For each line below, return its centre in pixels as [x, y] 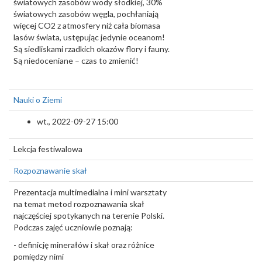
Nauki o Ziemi [38, 100]
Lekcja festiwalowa [48, 149]
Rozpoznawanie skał [50, 170]
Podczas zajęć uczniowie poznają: [73, 227]
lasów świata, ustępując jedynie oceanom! [89, 37]
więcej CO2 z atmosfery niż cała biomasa [87, 25]
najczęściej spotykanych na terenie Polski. [89, 216]
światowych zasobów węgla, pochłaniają [86, 14]
